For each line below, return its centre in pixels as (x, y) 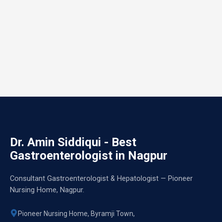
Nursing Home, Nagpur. (47, 190)
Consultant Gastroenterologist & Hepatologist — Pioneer (101, 178)
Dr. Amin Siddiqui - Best (73, 142)
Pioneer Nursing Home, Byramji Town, (76, 213)
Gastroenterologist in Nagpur (89, 155)
